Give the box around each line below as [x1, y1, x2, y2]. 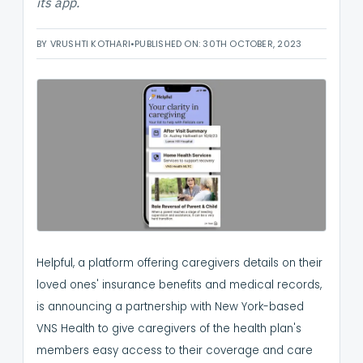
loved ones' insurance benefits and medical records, [36, 277, 322, 293]
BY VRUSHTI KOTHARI [36, 37, 130, 51]
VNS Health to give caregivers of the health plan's [36, 321, 301, 337]
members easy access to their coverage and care [36, 343, 313, 359]
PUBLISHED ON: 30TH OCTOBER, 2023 [135, 37, 302, 51]
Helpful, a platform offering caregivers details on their [36, 255, 322, 271]
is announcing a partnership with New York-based [36, 299, 304, 315]
